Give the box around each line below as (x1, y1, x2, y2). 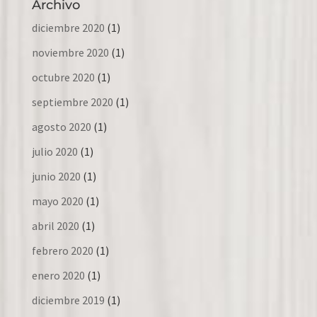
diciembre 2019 (31, 292, 105, 307)
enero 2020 (31, 267, 85, 282)
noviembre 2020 (31, 45, 109, 59)
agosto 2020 (31, 119, 91, 134)
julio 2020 (31, 144, 78, 158)
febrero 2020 (31, 243, 93, 258)
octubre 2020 (31, 69, 95, 84)
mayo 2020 (31, 193, 83, 208)
